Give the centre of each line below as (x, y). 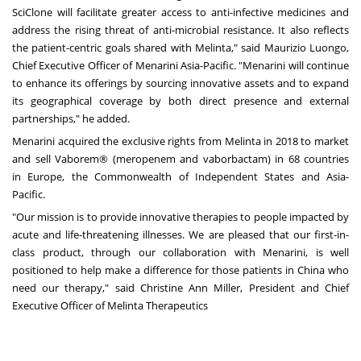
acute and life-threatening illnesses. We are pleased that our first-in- (180, 235)
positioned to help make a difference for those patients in (155, 270)
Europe (45, 177)
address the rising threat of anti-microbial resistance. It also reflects (180, 30)
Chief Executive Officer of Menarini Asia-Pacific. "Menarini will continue (180, 66)
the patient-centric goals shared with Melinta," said (138, 48)
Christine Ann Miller (190, 288)
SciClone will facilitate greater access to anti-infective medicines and (180, 12)
